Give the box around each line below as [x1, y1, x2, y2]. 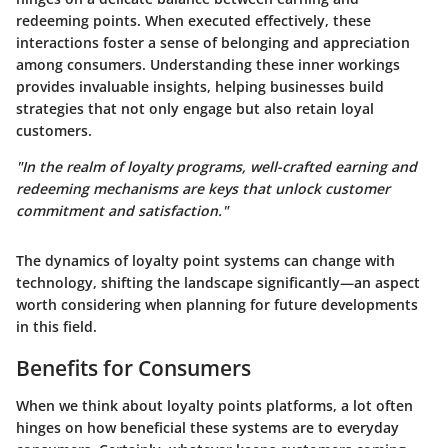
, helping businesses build [207, 76, 384, 96]
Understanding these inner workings [150, 54, 400, 74]
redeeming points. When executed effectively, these [16, 10, 371, 30]
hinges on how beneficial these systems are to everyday [16, 418, 399, 438]
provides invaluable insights [16, 76, 207, 96]
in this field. [16, 316, 97, 336]
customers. [16, 120, 92, 140]
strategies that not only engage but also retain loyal [16, 98, 374, 118]
